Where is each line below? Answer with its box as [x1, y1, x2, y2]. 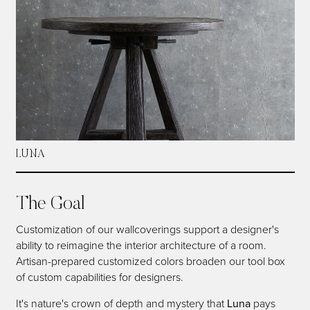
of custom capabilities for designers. [15, 268, 183, 285]
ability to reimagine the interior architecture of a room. [15, 237, 266, 253]
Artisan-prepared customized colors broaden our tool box [15, 253, 285, 269]
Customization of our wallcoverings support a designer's [15, 221, 279, 237]
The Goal [15, 195, 85, 215]
